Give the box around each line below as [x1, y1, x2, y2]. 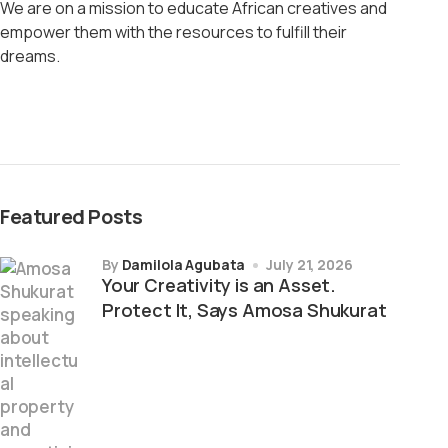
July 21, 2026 [266, 255, 353, 274]
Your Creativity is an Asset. [102, 273, 336, 297]
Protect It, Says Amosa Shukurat [102, 298, 387, 322]
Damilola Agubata [121, 255, 246, 274]
